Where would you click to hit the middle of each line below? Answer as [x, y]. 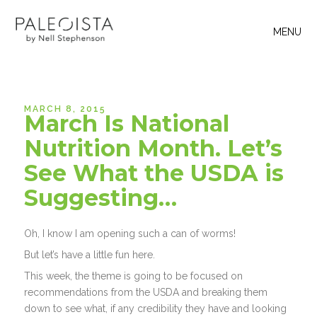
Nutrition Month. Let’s [154, 149]
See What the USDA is [154, 173]
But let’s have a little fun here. [93, 255]
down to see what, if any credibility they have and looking [156, 309]
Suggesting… [101, 198]
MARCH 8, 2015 [65, 109]
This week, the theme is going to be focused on [134, 276]
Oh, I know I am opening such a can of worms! [133, 234]
